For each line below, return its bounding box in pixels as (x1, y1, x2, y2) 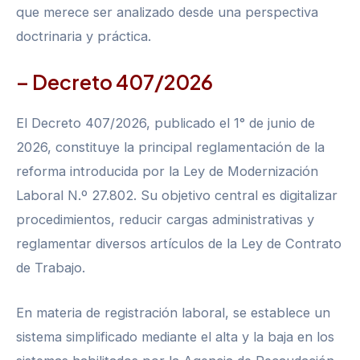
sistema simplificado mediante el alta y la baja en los (16, 329, 334, 346)
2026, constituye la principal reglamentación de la (16, 138, 325, 155)
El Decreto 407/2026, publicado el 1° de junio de (16, 114, 315, 131)
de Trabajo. (16, 259, 85, 276)
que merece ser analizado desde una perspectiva (16, 3, 318, 20)
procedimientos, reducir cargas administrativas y (16, 211, 314, 227)
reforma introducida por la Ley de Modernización (16, 162, 318, 179)
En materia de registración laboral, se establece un (16, 305, 330, 321)
